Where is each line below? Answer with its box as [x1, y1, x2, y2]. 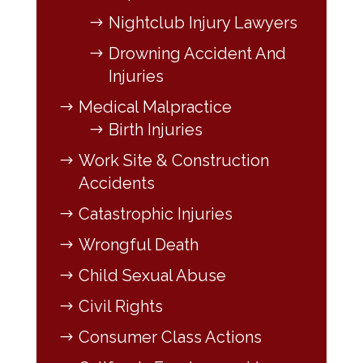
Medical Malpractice [78, 96, 232, 117]
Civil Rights [78, 296, 163, 316]
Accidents [78, 173, 155, 193]
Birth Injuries [108, 119, 203, 139]
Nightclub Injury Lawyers [108, 12, 297, 32]
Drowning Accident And [108, 43, 286, 63]
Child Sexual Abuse [78, 265, 226, 285]
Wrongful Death [78, 234, 199, 254]
